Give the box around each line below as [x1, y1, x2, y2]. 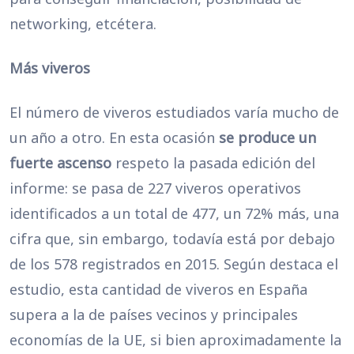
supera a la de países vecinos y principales [9, 305, 298, 324]
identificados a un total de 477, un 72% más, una [9, 204, 339, 223]
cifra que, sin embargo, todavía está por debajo [9, 229, 335, 248]
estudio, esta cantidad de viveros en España [9, 280, 307, 299]
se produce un [219, 128, 316, 147]
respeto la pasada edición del [111, 153, 315, 172]
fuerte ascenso [9, 153, 111, 172]
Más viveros [9, 58, 90, 77]
